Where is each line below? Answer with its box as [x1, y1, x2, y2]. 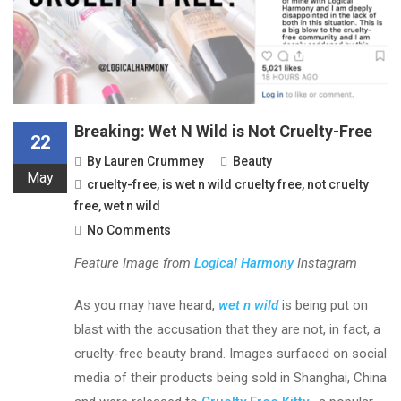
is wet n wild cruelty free [162, 176, 303, 192]
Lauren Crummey [104, 153, 205, 168]
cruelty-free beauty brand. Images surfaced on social [74, 345, 388, 362]
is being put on [282, 296, 369, 313]
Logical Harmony [191, 254, 298, 271]
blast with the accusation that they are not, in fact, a [74, 320, 381, 337]
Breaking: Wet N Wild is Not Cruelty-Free [74, 121, 373, 141]
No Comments [87, 222, 172, 237]
